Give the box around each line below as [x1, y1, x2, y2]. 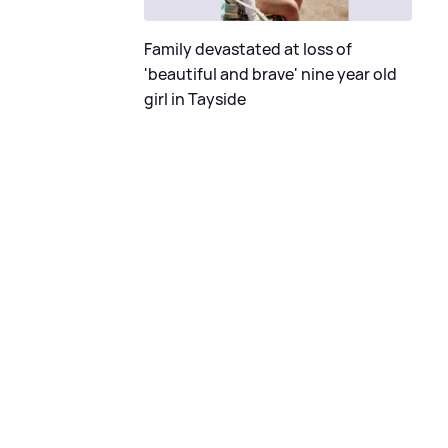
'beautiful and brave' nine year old [144, 62, 397, 85]
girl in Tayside [144, 87, 246, 110]
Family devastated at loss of [144, 37, 352, 60]
